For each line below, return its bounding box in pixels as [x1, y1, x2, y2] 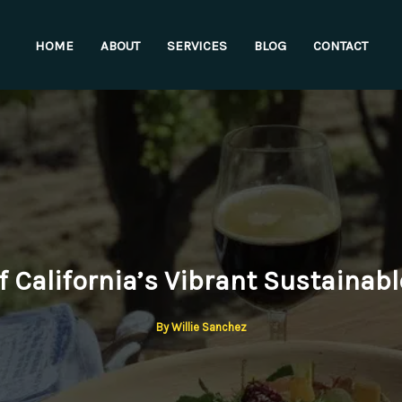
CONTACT [312, 37, 368, 54]
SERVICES [166, 37, 227, 54]
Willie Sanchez [170, 319, 247, 334]
